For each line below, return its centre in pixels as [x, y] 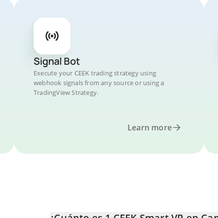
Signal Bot [57, 61]
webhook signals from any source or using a [99, 83]
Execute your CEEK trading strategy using [95, 73]
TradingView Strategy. [66, 92]
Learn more [150, 127]
